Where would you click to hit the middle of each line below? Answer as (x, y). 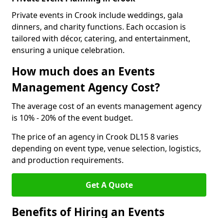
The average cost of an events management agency (107, 106)
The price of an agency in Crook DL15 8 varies (95, 137)
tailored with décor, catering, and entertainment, (101, 38)
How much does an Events (83, 71)
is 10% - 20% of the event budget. (72, 118)
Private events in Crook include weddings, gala (97, 15)
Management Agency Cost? (86, 87)
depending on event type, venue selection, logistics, (106, 148)
